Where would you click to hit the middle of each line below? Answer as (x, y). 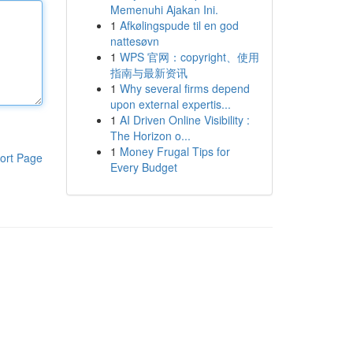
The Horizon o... (150, 136)
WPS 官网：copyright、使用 (189, 57)
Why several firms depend (184, 88)
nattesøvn (134, 41)
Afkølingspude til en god (179, 25)
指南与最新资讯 (149, 72)
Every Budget (143, 167)
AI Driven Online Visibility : (184, 120)
